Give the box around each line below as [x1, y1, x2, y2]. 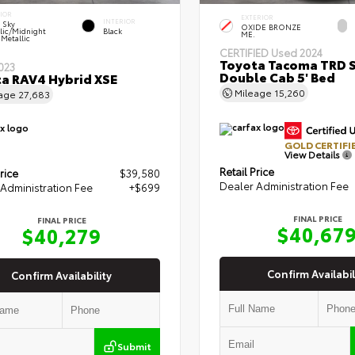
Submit [116, 339, 151, 353]
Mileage [231, 86, 274, 100]
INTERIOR [102, 16, 136, 25]
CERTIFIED [219, 45, 271, 60]
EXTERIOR [240, 13, 273, 22]
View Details [284, 147, 342, 162]
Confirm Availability [11, 268, 113, 283]
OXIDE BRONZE [240, 21, 301, 32]
